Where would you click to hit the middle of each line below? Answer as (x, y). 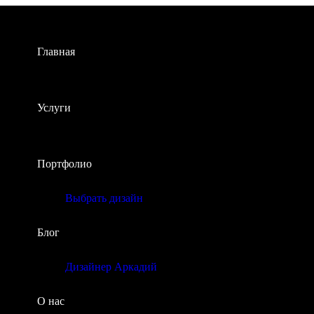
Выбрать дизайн (104, 198)
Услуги (54, 108)
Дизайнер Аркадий (111, 267)
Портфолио (64, 164)
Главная (56, 52)
